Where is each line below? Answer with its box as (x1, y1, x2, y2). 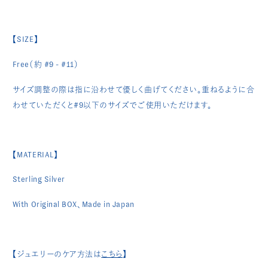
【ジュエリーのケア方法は (12, 249, 102, 259)
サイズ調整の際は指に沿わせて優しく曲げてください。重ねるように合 (12, 84, 255, 94)
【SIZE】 (12, 35, 39, 44)
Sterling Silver (12, 175, 65, 184)
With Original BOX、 (12, 200, 82, 209)
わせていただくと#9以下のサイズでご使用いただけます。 (12, 100, 212, 109)
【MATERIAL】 (12, 150, 59, 159)
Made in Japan (81, 200, 135, 209)
